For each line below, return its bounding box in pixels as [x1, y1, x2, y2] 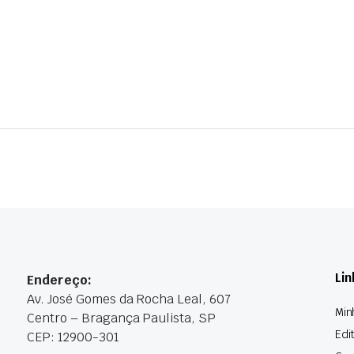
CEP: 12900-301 [27, 329, 119, 345]
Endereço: [27, 272, 92, 288]
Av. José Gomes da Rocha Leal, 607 [27, 291, 232, 307]
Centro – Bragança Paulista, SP [27, 310, 217, 326]
